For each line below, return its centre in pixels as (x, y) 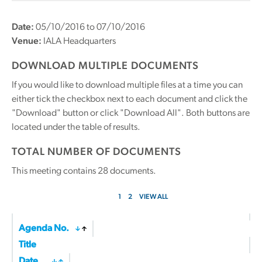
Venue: (27, 42)
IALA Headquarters (79, 42)
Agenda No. (44, 229)
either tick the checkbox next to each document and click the (130, 99)
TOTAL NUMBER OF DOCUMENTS (96, 152)
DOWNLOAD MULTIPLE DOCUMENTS (106, 66)
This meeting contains (55, 171)
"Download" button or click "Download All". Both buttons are (131, 113)
